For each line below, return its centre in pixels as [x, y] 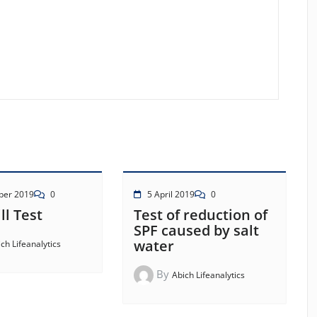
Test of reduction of [200, 215]
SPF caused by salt [196, 231]
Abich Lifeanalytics [208, 275]
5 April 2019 [171, 195]
